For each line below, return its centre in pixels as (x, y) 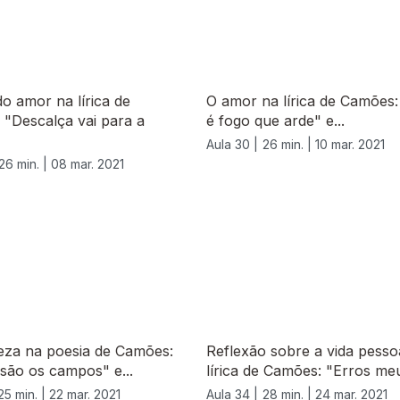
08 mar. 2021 (87, 164)
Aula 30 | (232, 145)
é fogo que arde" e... (275, 121)
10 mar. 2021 (350, 145)
